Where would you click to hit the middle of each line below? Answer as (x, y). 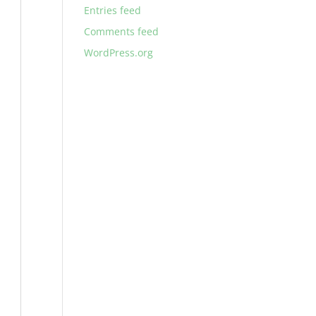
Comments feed (122, 31)
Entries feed (113, 10)
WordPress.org (119, 53)
